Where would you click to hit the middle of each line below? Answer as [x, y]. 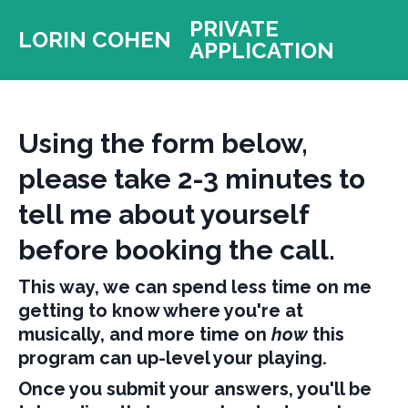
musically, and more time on [145, 334]
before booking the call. [177, 250]
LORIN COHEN [95, 40]
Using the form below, [163, 143]
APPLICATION [262, 51]
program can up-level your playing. [173, 358]
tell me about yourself [163, 214]
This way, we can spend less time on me [195, 287]
